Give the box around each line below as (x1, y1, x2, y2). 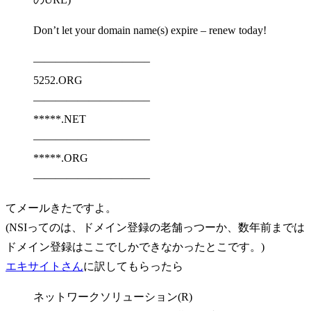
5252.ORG (33, 74, 83, 86)
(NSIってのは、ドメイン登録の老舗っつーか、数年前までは (6, 221, 305, 233)
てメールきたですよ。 (6, 201, 117, 214)
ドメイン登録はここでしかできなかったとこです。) (6, 240, 264, 253)
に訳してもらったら (83, 260, 183, 272)
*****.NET (33, 112, 86, 125)
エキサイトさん (6, 260, 83, 272)
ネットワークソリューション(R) (33, 290, 192, 303)
